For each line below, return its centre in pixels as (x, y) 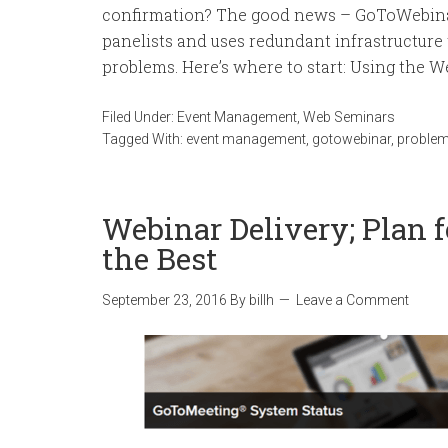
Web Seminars (349, 117)
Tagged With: (144, 139)
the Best (160, 258)
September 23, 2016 (164, 300)
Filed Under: (139, 117)
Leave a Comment (352, 300)
